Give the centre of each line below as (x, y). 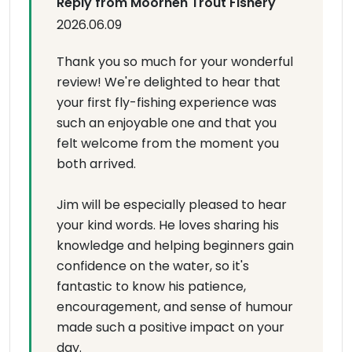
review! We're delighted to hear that (169, 82)
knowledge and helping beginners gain (175, 246)
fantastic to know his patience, (151, 286)
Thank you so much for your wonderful (175, 62)
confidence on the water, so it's (153, 266)
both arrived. (96, 164)
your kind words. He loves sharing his (168, 225)
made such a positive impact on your (170, 327)
